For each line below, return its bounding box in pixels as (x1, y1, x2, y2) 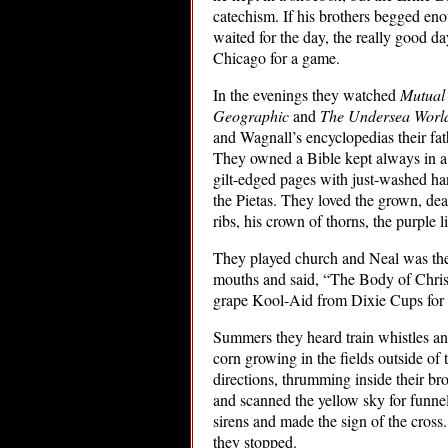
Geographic (213, 105, 289, 126)
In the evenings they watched (213, 84, 400, 105)
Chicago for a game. (213, 47, 340, 68)
